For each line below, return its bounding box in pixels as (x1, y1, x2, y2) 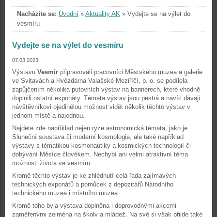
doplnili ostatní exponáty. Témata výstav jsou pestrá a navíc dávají (12, 94, 201, 102)
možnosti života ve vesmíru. (12, 159, 92, 167)
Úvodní (59, 10, 78, 17)
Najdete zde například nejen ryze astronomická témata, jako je (12, 124, 187, 132)
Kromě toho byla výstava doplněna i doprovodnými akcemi (12, 202, 176, 209)
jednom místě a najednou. (12, 112, 85, 119)
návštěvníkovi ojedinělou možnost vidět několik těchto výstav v (12, 103, 190, 110)
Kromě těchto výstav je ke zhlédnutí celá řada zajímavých (12, 172, 176, 179)
